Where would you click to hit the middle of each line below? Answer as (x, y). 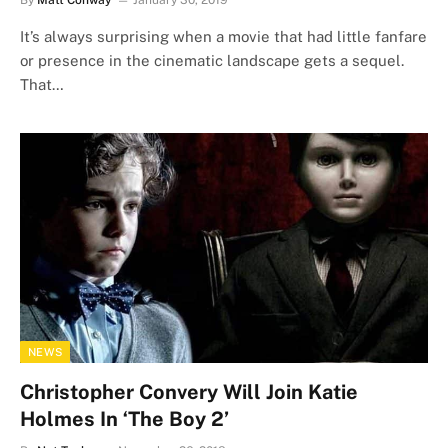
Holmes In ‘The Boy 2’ (124, 418)
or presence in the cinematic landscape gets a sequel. (212, 60)
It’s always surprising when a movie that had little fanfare (223, 36)
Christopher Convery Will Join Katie (189, 391)
